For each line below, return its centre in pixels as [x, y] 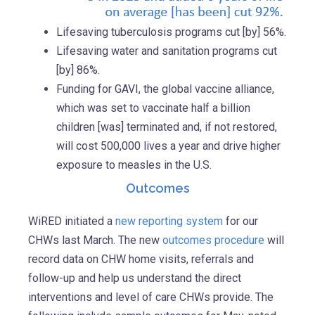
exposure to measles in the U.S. [134, 165]
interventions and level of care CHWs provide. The [151, 297]
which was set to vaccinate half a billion [153, 108]
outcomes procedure [213, 240]
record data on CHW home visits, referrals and [141, 259]
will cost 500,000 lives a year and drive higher [168, 146]
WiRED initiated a [72, 221]
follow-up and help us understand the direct [135, 278]
